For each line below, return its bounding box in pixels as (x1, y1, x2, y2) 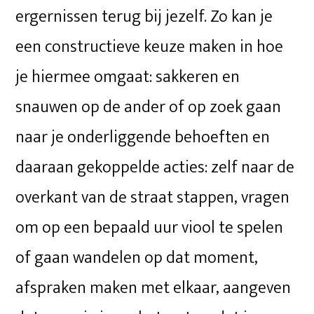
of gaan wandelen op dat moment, (15, 243, 259, 272)
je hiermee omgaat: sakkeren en (15, 62, 240, 91)
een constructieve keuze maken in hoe (15, 32, 284, 61)
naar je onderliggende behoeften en (15, 123, 271, 151)
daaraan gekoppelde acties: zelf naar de (15, 153, 295, 182)
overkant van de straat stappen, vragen (15, 183, 290, 212)
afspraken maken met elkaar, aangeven (15, 273, 292, 302)
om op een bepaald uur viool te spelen (15, 213, 284, 242)
